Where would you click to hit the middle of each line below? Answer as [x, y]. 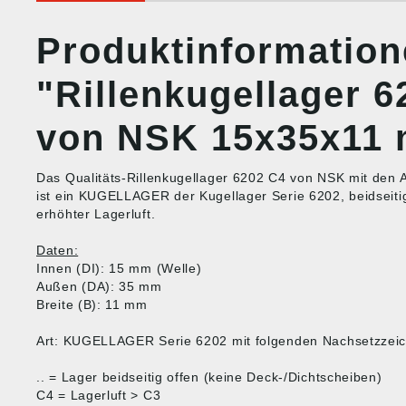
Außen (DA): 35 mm [99, 286]
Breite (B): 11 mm [92, 304]
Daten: [58, 250]
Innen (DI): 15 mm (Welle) [119, 268]
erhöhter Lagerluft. [96, 214]
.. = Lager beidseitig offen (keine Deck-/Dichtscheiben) [209, 377]
